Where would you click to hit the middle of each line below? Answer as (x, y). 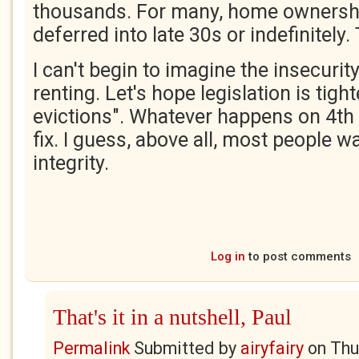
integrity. (71, 163)
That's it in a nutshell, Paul (172, 317)
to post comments (298, 256)
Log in (228, 256)
